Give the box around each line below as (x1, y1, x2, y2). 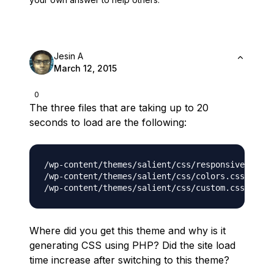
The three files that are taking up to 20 (29, 102, 209, 114)
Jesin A (54, 51, 83, 61)
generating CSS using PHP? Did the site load (29, 239, 235, 251)
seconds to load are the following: (29, 116, 187, 128)
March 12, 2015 (54, 63, 117, 73)
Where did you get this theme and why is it (29, 224, 226, 237)
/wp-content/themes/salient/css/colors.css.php (44, 171, 264, 181)
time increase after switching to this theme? (29, 254, 229, 266)
